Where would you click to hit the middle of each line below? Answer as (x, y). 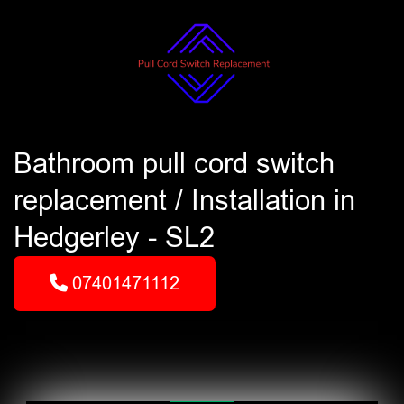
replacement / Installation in (184, 201)
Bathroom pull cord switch (174, 164)
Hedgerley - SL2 (114, 238)
